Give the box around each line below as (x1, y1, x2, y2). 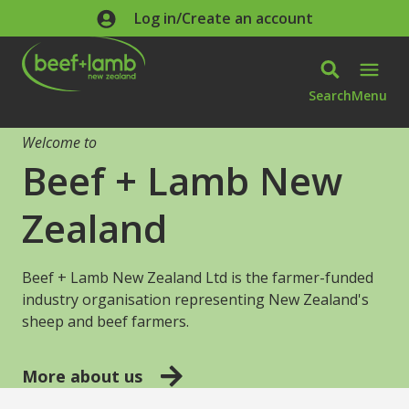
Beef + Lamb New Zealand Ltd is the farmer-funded (21, 267, 373, 288)
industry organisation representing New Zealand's (21, 289, 369, 309)
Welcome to (21, 132, 97, 152)
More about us (21, 365, 142, 387)
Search (309, 86, 351, 104)
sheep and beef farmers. (21, 311, 189, 331)
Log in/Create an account (133, 8, 313, 28)
